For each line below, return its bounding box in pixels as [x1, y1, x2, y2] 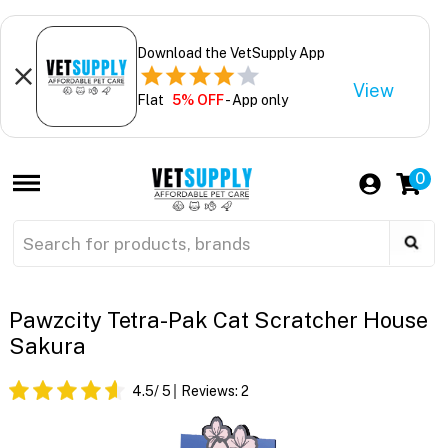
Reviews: [180, 383, 241, 400]
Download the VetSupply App [136, 44, 325, 61]
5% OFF [171, 91, 224, 108]
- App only [223, 91, 288, 108]
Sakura [8, 333, 86, 360]
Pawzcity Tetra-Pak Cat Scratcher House [8, 307, 428, 334]
